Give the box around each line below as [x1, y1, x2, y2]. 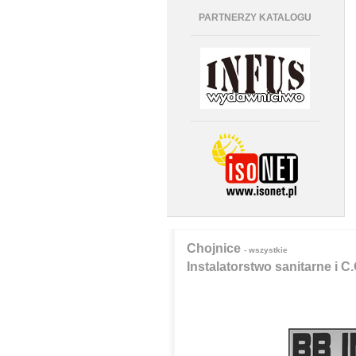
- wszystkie [243, 246, 288, 254]
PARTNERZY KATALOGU [199, 12, 311, 23]
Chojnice [186, 242, 244, 255]
